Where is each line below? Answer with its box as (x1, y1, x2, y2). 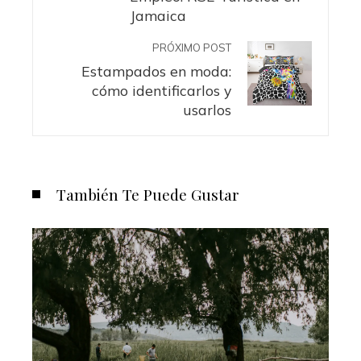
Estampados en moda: (81, 62, 231, 81)
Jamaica (130, 6, 186, 25)
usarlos (183, 101, 231, 119)
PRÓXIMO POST (152, 41, 231, 55)
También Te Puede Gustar (56, 184, 239, 205)
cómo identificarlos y (92, 81, 231, 100)
